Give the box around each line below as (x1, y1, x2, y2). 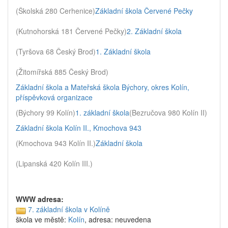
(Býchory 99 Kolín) (16, 107, 75, 118)
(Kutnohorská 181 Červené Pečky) (16, 26, 127, 36)
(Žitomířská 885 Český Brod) (16, 67, 108, 77)
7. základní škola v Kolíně (28, 204, 110, 214)
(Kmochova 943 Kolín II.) (16, 138, 96, 148)
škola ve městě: (16, 214, 68, 225)
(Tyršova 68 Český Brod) (16, 46, 96, 56)
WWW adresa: (16, 194, 64, 204)
